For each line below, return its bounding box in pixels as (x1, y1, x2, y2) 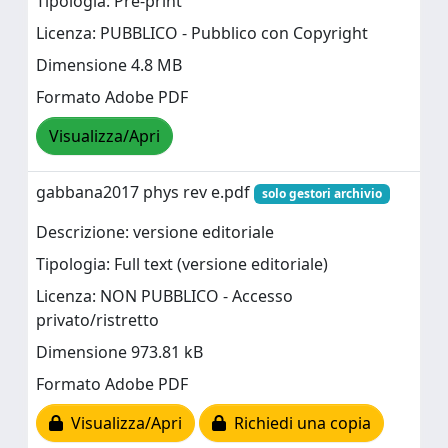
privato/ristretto (36, 309, 159, 332)
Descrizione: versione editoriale (36, 221, 274, 244)
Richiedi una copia (226, 412, 371, 435)
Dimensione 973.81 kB (36, 341, 203, 364)
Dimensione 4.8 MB (36, 54, 182, 77)
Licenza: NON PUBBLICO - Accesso (36, 285, 293, 308)
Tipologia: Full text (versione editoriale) (36, 253, 328, 276)
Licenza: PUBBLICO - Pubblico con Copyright (36, 22, 368, 45)
